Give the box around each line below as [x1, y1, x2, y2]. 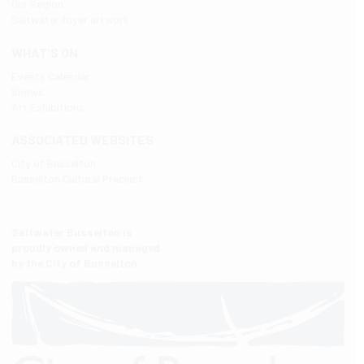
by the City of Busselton [11, 255, 137, 270]
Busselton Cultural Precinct [11, 171, 143, 186]
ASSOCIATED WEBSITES [11, 132, 154, 148]
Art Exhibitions [11, 99, 84, 114]
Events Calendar [11, 68, 90, 83]
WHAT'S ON [11, 44, 78, 60]
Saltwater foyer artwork [11, 12, 129, 27]
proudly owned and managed [11, 240, 160, 254]
